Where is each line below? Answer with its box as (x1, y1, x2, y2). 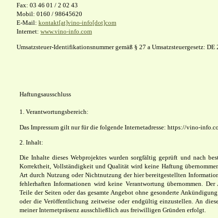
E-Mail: (17, 19, 38, 27)
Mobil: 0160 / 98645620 (17, 10, 82, 18)
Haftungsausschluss (19, 91, 71, 98)
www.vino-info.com (40, 28, 92, 36)
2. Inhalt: (19, 138, 43, 146)
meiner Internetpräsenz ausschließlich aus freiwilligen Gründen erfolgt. (19, 206, 206, 214)
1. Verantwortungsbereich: (19, 108, 89, 116)
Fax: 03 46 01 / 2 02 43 (17, 1, 78, 9)
